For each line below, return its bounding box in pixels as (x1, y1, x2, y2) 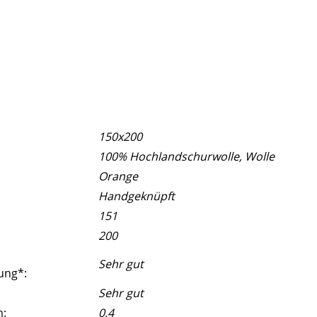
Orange (98, 168, 139, 184)
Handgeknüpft (98, 188, 175, 204)
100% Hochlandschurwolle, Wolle (98, 148, 275, 164)
